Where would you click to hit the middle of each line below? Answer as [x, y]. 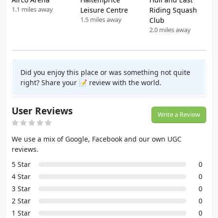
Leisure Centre [104, 10]
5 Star [21, 164]
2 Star [21, 201]
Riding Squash [173, 10]
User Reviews [42, 111]
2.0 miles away [170, 30]
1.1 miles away [32, 9]
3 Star [21, 189]
